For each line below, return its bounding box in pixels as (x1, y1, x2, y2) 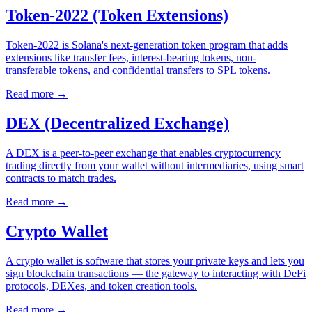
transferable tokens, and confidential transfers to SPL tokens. (6, 64, 270, 77)
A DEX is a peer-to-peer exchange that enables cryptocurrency (6, 146, 281, 159)
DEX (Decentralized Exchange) (6, 114, 229, 132)
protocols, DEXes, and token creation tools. (6, 279, 197, 292)
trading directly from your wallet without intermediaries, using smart (6, 159, 304, 171)
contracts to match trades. (6, 171, 116, 184)
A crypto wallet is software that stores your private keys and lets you (6, 254, 304, 267)
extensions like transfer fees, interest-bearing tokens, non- (6, 52, 256, 64)
